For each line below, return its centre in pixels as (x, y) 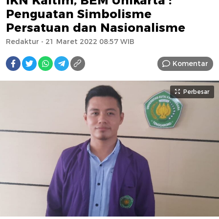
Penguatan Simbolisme (79, 14)
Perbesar (196, 92)
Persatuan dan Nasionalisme (96, 28)
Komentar (190, 63)
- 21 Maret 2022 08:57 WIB (87, 42)
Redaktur (22, 42)
